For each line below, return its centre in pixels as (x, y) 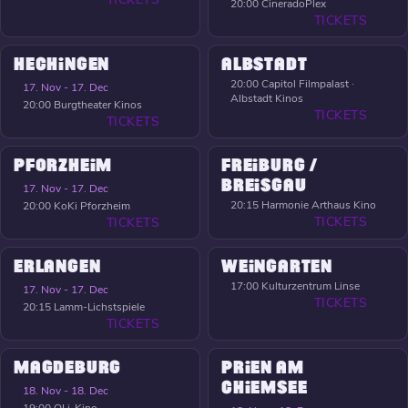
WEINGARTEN (277, 267)
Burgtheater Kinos (98, 105)
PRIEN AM (263, 368)
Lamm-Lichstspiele (99, 307)
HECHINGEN (62, 65)
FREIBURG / (270, 166)
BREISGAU (264, 186)
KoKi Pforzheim (92, 206)
